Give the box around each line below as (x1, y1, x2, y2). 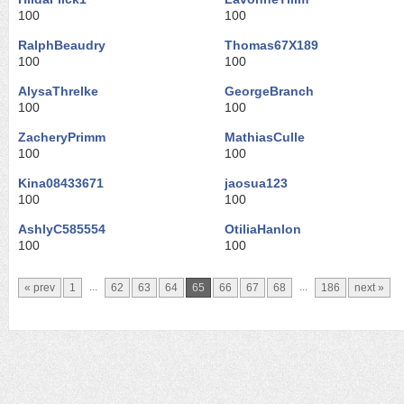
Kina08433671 (18, 176, 104, 190)
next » (354, 281, 384, 294)
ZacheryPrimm (18, 130, 106, 144)
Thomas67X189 (225, 38, 318, 52)
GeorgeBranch (225, 84, 314, 98)
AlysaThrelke (18, 84, 98, 98)
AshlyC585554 (18, 222, 106, 236)
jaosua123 (225, 176, 288, 190)
